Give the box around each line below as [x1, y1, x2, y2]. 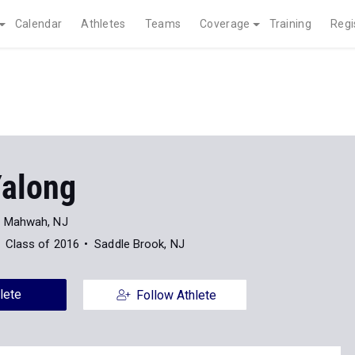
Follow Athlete [136, 288, 216, 303]
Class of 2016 [5, 237, 80, 251]
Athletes [81, 17, 126, 30]
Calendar [14, 17, 63, 30]
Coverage [200, 17, 250, 30]
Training [269, 17, 311, 30]
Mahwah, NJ [3, 215, 68, 229]
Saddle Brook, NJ [94, 237, 185, 251]
